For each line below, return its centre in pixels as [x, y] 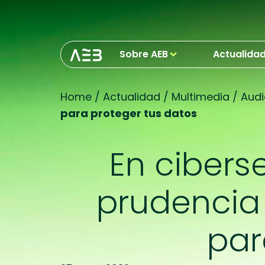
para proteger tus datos [129, 113]
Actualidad [132, 97]
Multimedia [201, 97]
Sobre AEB [144, 54]
